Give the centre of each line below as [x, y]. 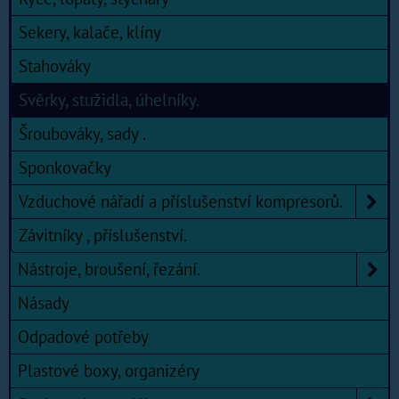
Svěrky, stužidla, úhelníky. [109, 100]
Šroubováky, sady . [82, 134]
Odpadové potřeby [83, 337]
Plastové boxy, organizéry [109, 371]
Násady [44, 303]
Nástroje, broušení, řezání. [109, 269]
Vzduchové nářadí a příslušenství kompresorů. [181, 202]
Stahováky [55, 66]
